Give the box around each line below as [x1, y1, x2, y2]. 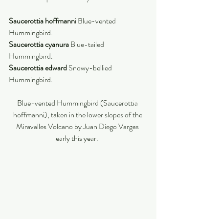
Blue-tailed [70, 38, 106, 50]
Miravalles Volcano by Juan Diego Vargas [16, 120, 140, 132]
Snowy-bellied [68, 62, 113, 73]
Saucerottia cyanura [9, 38, 70, 50]
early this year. [55, 132, 101, 144]
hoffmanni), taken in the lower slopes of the [13, 109, 144, 120]
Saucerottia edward [9, 62, 68, 73]
